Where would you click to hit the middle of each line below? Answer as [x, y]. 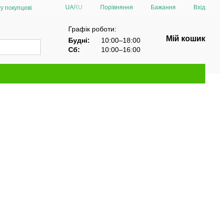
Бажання [163, 7]
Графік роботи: [92, 29]
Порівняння [117, 7]
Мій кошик [186, 39]
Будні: [79, 40]
